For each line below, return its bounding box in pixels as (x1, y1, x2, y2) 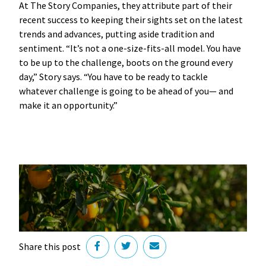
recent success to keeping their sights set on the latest (18, 13, 243, 26)
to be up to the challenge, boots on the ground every (18, 56, 233, 68)
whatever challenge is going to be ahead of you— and (18, 84, 233, 97)
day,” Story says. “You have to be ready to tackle (18, 70, 208, 83)
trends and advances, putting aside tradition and (18, 27, 214, 40)
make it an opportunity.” (18, 99, 118, 111)
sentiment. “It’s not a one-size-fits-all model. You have (18, 42, 241, 54)
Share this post (18, 240, 81, 253)
